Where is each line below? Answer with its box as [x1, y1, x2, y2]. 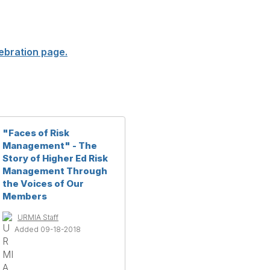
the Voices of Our [2, 178, 84, 189]
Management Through [2, 165, 107, 177]
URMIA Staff [17, 213, 58, 222]
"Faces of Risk [2, 127, 69, 139]
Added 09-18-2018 [14, 225, 81, 234]
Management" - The [2, 140, 97, 151]
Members [2, 190, 47, 202]
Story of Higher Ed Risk [2, 152, 108, 164]
